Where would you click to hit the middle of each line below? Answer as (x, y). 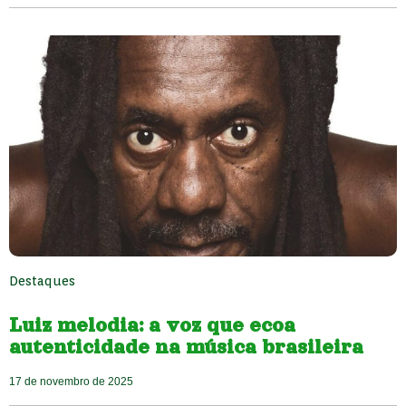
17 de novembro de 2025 (71, 382)
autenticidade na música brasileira (186, 348)
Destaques (42, 281)
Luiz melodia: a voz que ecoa (152, 326)
